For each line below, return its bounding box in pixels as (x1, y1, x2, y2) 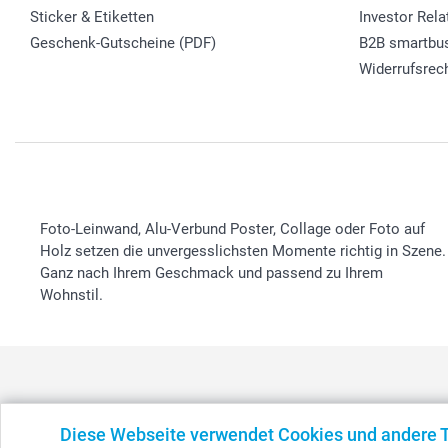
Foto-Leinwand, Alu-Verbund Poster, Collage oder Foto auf (40, 219, 425, 238)
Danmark (210, 424, 270, 443)
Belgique (140, 424, 198, 443)
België (87, 424, 128, 443)
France (377, 424, 422, 443)
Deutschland (282, 424, 365, 443)
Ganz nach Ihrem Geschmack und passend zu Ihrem (40, 263, 383, 282)
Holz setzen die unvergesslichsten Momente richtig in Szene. (40, 241, 446, 260)
